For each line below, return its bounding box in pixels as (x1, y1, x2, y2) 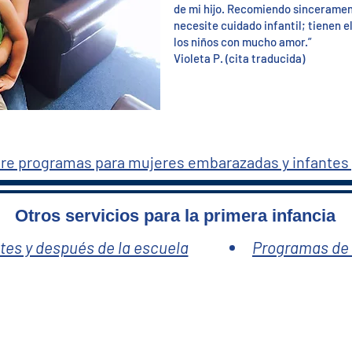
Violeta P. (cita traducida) (174, 51, 305, 65)
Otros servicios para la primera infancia (15, 206, 335, 225)
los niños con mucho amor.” (174, 35, 312, 49)
